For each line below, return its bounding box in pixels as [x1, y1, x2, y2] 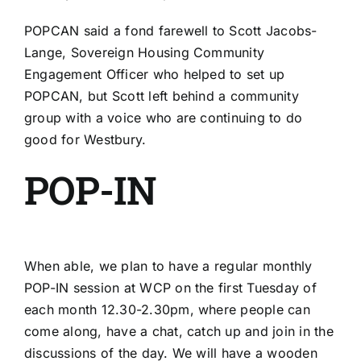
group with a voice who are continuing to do [24, 110, 303, 127]
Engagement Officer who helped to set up [24, 66, 285, 83]
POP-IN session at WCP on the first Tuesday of [24, 279, 317, 296]
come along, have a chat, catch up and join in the [24, 322, 334, 339]
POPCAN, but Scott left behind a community [24, 88, 299, 105]
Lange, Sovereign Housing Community [24, 44, 265, 61]
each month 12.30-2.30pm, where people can [24, 301, 310, 317]
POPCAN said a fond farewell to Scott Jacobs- [24, 23, 317, 39]
